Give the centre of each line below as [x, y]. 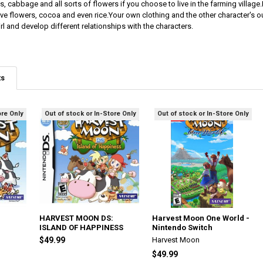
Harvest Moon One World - [201, 218]
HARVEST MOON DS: [77, 218]
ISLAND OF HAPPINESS [82, 227]
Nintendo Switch [183, 227]
